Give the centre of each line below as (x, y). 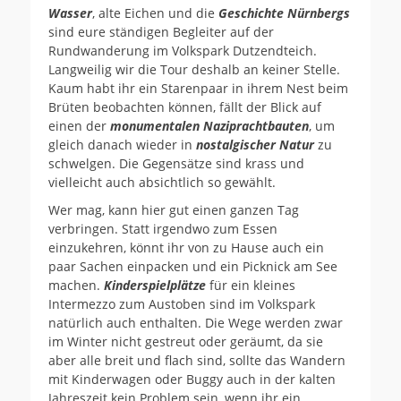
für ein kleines (251, 285)
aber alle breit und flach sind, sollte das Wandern (197, 360)
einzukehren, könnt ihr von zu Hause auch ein (186, 247)
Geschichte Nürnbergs (284, 13)
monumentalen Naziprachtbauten (209, 125)
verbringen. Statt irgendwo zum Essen (163, 228)
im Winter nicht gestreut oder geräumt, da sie (186, 341)
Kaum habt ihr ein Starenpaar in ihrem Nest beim (198, 88)
